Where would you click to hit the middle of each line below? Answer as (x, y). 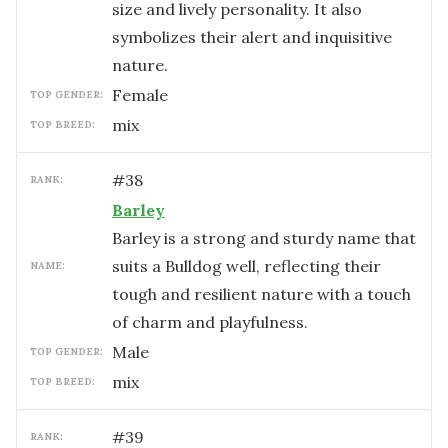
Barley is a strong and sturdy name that (264, 238)
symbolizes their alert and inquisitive (252, 37)
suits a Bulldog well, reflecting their (246, 266)
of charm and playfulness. (210, 322)
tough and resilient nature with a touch (261, 294)
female (145, 95)
